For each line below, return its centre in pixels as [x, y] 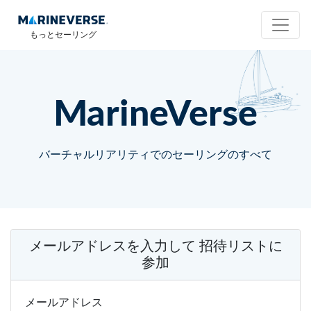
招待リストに [241, 246]
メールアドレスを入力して [112, 246]
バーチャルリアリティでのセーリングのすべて [155, 155]
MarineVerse [155, 115]
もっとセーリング [63, 35]
